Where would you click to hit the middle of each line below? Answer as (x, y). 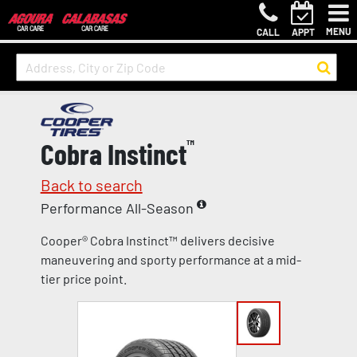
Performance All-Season (118, 208)
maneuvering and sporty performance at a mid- (171, 259)
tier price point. (83, 279)
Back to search (91, 185)
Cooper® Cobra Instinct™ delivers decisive (157, 240)
